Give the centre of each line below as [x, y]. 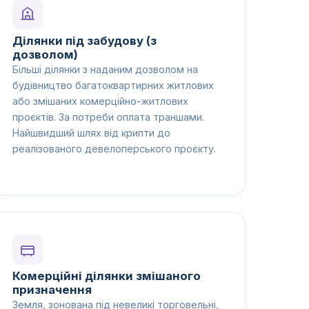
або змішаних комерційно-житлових [101, 101]
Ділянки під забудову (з [85, 40]
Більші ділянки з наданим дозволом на [106, 69]
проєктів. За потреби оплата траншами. [109, 117]
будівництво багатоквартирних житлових [113, 85]
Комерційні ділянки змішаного [107, 276]
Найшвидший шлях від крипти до [92, 132]
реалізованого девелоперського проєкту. [114, 148]
